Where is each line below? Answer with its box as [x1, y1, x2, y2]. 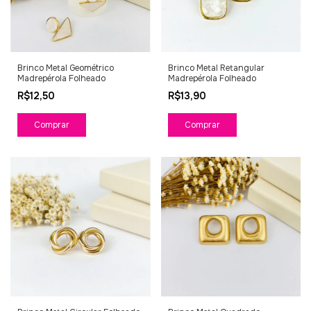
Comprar [184, 119, 220, 131]
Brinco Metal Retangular [167, 62, 264, 74]
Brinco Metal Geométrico [17, 62, 114, 74]
